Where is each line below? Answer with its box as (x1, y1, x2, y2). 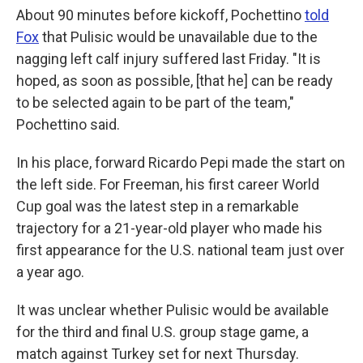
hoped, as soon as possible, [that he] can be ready (16, 71, 333, 89)
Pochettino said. (16, 115, 120, 133)
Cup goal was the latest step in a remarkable (16, 197, 299, 215)
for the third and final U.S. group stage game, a (16, 322, 309, 340)
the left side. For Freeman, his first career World (16, 175, 319, 193)
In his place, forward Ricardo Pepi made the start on (16, 153, 345, 171)
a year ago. (16, 263, 88, 280)
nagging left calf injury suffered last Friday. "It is (16, 49, 321, 67)
